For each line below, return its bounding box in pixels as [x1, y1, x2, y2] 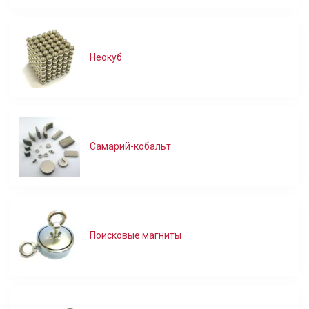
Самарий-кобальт [89, 141, 171, 152]
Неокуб [89, 51, 122, 63]
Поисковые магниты [89, 230, 181, 241]
